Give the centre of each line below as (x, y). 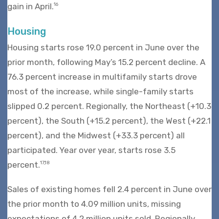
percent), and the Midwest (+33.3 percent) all (96, 135)
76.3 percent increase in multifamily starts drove (102, 77)
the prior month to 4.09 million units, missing (94, 204)
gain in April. (31, 6)
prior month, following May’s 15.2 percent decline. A (106, 62)
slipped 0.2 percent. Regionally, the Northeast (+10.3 (109, 106)
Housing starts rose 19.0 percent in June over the (103, 47)
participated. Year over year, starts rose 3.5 (91, 150)
